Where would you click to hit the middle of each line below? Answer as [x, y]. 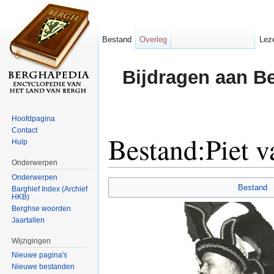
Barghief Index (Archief [50, 189]
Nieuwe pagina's [40, 255]
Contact [25, 130]
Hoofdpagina [34, 118]
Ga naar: [127, 172]
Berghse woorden [42, 208]
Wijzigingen [31, 241]
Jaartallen [28, 220]
